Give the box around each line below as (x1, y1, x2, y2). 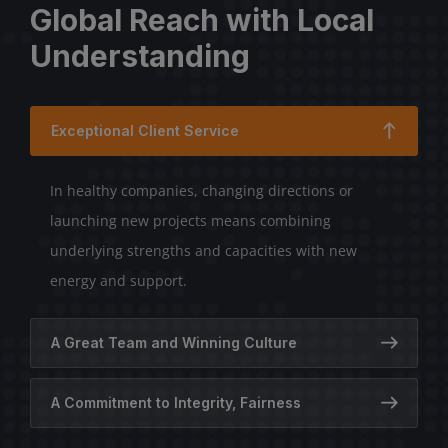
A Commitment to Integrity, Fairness (51, 393, 301, 411)
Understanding (30, 37, 250, 74)
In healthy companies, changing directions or (50, 180, 353, 200)
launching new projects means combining (50, 210, 331, 230)
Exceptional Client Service (51, 121, 239, 139)
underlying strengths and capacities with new (50, 240, 357, 260)
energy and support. (50, 270, 187, 290)
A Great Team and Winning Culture (51, 333, 297, 351)
